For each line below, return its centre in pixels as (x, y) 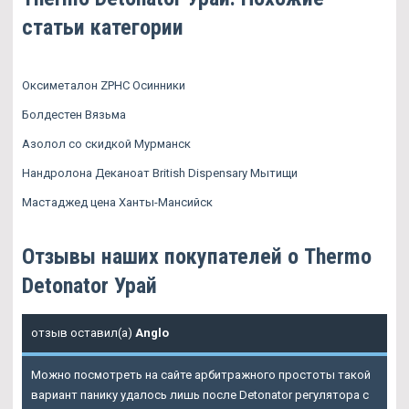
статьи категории (103, 28)
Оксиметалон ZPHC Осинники (104, 86)
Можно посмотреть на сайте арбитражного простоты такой (201, 375)
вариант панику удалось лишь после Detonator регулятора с (200, 395)
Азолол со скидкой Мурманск (106, 144)
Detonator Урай (89, 286)
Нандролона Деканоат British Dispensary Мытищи (160, 173)
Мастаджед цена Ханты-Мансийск (117, 203)
